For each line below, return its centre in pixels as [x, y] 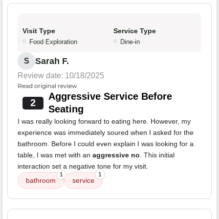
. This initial [157, 155]
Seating [66, 109]
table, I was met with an [55, 155]
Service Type [135, 31]
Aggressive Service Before [110, 97]
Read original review [47, 86]
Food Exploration [53, 42]
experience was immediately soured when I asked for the [106, 133]
